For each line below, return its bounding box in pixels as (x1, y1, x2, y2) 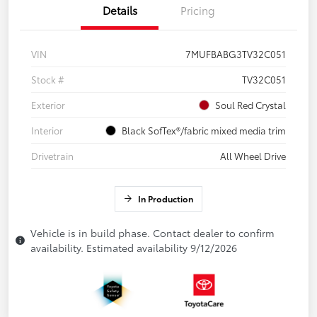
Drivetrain (31, 149, 74, 163)
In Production (138, 192, 193, 205)
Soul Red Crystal (215, 98, 286, 112)
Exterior (31, 98, 65, 112)
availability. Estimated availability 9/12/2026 (30, 241, 237, 255)
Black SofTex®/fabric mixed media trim (122, 124, 286, 137)
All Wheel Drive (220, 149, 286, 163)
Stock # (31, 73, 64, 86)
